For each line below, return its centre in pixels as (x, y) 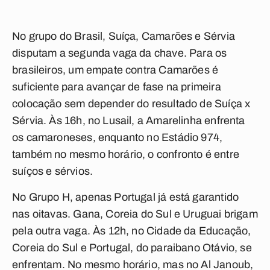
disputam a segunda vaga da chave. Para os (120, 53)
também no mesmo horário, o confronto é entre (126, 154)
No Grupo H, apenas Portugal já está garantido (126, 197)
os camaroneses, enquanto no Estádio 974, (118, 137)
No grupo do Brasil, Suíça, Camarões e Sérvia (124, 36)
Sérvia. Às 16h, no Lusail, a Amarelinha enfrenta (129, 121)
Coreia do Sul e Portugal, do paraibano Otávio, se (132, 248)
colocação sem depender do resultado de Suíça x (131, 104)
